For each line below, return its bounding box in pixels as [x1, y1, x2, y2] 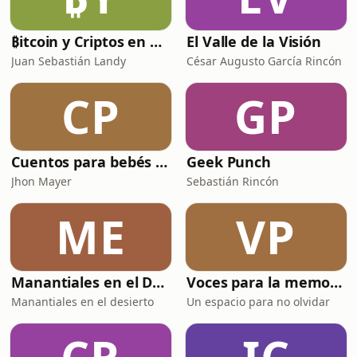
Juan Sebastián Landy [11, 53, 126, 69]
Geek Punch [186, 152, 272, 171]
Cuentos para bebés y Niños [155, 152, 168, 171]
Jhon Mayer [11, 174, 72, 189]
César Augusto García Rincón [186, 53, 342, 69]
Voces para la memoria [330, 273, 343, 292]
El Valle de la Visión [186, 32, 322, 51]
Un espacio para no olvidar [186, 294, 330, 309]
